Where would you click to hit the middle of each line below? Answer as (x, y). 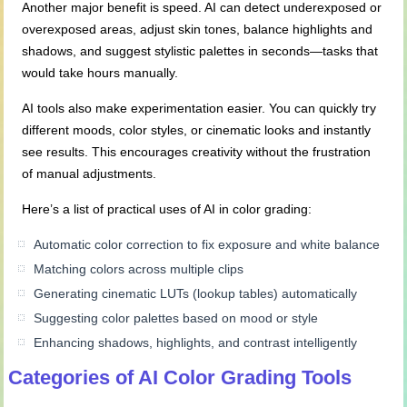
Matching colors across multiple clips (139, 269)
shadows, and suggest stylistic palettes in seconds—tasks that (200, 51)
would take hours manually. (100, 73)
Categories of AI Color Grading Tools (180, 378)
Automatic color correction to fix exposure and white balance (207, 245)
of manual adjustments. (89, 174)
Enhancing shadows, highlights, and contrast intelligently (196, 343)
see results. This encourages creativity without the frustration (197, 152)
